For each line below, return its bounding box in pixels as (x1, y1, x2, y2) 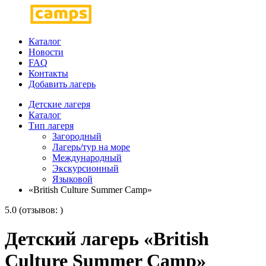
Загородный (52, 131, 102, 141)
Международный (52, 153, 122, 163)
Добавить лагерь (28, 79, 96, 89)
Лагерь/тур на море (52, 142, 130, 152)
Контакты (28, 68, 68, 78)
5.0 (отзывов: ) (5, 205, 63, 215)
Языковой (52, 174, 93, 184)
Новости (28, 47, 64, 57)
